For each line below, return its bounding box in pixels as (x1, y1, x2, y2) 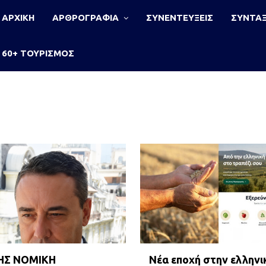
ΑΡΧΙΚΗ (1, 12, 34, 23)
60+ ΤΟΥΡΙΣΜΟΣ (1, 48, 74, 58)
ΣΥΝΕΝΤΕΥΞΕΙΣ (145, 12, 213, 23)
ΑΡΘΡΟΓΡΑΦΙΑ (52, 12, 119, 23)
